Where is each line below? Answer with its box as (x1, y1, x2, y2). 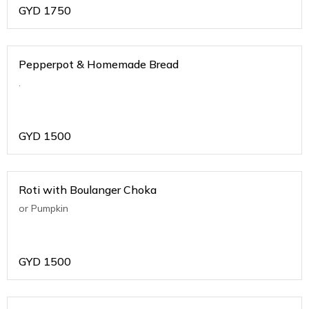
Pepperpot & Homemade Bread (19, 57, 179, 72)
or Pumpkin (19, 202, 68, 215)
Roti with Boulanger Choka (19, 183, 157, 197)
